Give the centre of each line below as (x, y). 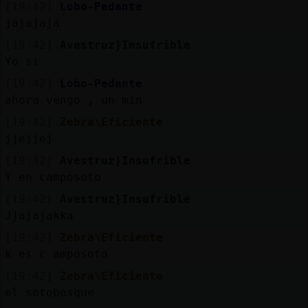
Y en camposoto (53, 177)
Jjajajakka (39, 215)
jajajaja (32, 23)
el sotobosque (49, 292)
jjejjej (29, 138)
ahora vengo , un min (73, 100)
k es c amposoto (56, 254)
